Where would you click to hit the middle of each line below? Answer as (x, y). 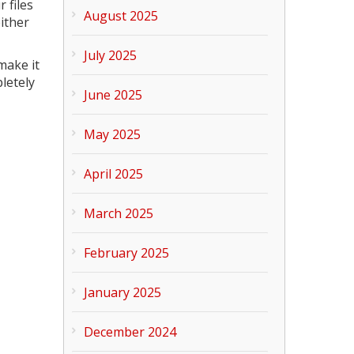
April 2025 (114, 173)
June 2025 (113, 94)
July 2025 (111, 55)
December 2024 (130, 331)
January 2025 (123, 292)
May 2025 (113, 134)
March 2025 (119, 213)
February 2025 (127, 252)
